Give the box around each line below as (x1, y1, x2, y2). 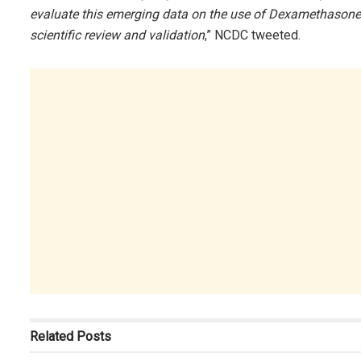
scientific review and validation (30, 27, 205, 43)
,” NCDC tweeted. (205, 27, 301, 43)
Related (30, 328, 73, 344)
